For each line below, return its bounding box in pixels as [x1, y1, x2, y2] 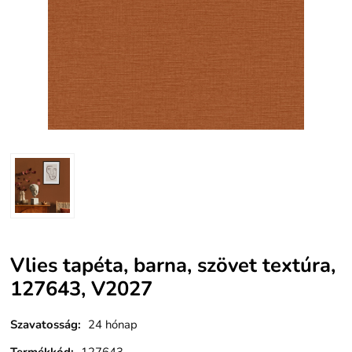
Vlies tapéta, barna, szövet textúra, [10, 251, 336, 279]
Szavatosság [10, 317, 79, 333]
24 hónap [88, 317, 138, 333]
